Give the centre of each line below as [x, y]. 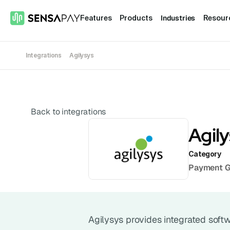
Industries [178, 18]
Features [96, 18]
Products [136, 18]
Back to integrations [69, 112]
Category [205, 154]
